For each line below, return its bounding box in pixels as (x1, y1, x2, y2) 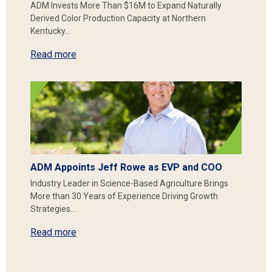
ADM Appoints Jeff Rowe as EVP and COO (30, 161, 222, 173)
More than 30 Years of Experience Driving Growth (30, 191, 218, 201)
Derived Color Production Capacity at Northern (30, 13, 206, 23)
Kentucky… (30, 26, 70, 36)
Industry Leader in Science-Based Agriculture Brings (30, 178, 228, 188)
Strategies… (30, 204, 76, 214)
